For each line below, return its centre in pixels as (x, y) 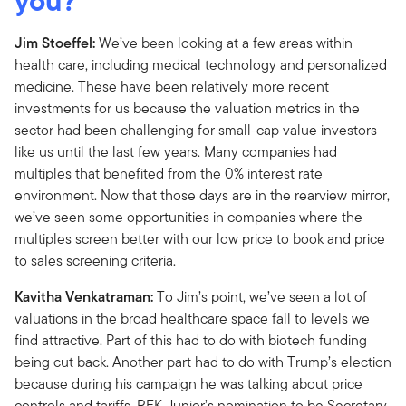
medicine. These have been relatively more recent (172, 86)
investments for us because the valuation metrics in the (187, 108)
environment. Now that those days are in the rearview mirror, (202, 195)
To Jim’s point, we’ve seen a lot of (260, 296)
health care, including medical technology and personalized (201, 64)
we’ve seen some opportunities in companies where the (188, 217)
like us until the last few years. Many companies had (176, 151)
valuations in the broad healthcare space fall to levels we (192, 318)
